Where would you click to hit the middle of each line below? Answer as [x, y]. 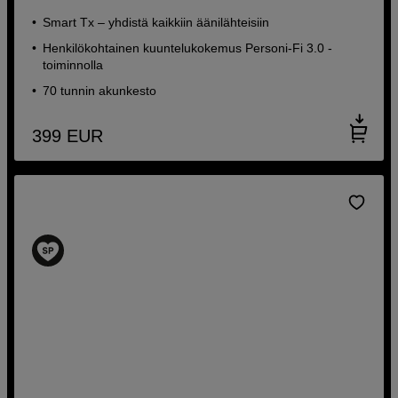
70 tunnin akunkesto [100, 90]
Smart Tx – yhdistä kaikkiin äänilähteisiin [156, 22]
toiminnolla [73, 64]
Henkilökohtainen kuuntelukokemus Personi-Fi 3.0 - [188, 48]
